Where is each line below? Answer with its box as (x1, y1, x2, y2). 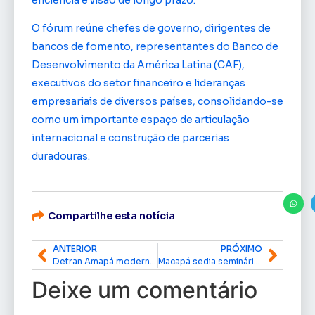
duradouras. (32, 150, 90, 163)
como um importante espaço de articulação (32, 113, 250, 127)
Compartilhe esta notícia (48, 209, 175, 222)
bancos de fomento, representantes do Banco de (32, 40, 278, 53)
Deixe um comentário (32, 276, 257, 304)
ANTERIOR (53, 243, 97, 254)
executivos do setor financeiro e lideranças (32, 77, 245, 90)
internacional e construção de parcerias (32, 131, 229, 145)
